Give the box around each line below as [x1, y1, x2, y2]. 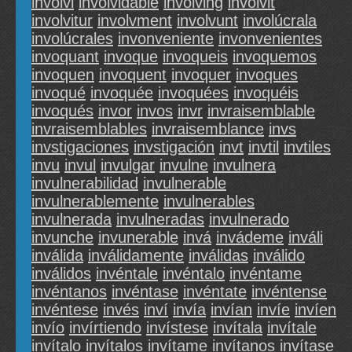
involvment [97, 12, 172, 30]
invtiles [284, 138, 331, 156]
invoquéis [233, 84, 299, 102]
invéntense [251, 283, 327, 301]
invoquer [171, 66, 231, 84]
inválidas [189, 247, 248, 265]
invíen [295, 301, 336, 319]
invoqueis [163, 48, 228, 66]
